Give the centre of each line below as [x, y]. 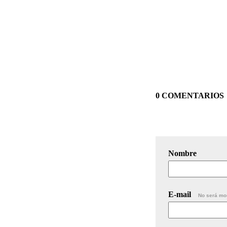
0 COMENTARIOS [190, 95]
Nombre [182, 153]
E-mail [181, 194]
